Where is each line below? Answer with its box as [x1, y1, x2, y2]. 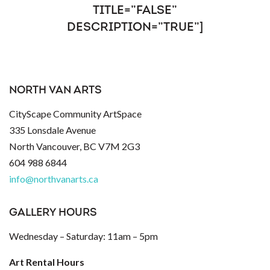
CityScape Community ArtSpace [9, 108, 142, 120]
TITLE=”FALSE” [92, 5, 177, 17]
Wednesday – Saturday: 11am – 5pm [9, 230, 158, 242]
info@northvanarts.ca [9, 173, 98, 185]
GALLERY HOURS [9, 207, 97, 219]
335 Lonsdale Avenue [9, 124, 96, 136]
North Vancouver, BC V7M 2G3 [9, 140, 140, 152]
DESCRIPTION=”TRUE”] [66, 22, 203, 34]
